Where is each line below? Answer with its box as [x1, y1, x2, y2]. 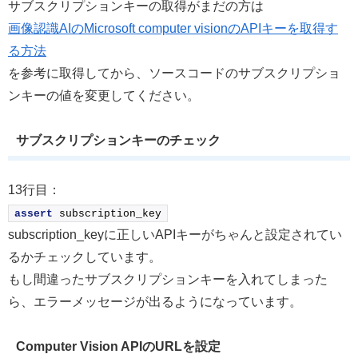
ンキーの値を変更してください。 [8, 88, 200, 102]
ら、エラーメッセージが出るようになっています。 [8, 294, 302, 308]
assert [14, 207, 53, 220]
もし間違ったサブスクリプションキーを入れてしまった [8, 272, 328, 286]
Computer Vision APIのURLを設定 [15, 339, 221, 353]
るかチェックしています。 [8, 249, 161, 264]
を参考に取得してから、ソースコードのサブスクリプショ [8, 66, 340, 80]
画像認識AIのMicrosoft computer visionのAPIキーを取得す [8, 21, 338, 35]
